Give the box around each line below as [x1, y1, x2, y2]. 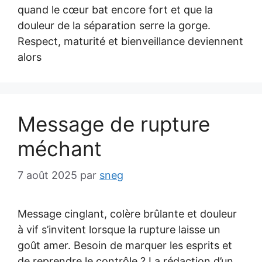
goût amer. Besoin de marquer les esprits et [18, 239, 232, 251]
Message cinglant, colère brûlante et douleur [18, 208, 237, 220]
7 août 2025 [18, 169, 77, 181]
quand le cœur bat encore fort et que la [18, 4, 213, 16]
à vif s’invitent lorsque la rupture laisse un [18, 223, 220, 236]
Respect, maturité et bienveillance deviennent [18, 35, 243, 47]
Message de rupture [18, 112, 210, 136]
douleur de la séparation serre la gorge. [18, 19, 211, 32]
